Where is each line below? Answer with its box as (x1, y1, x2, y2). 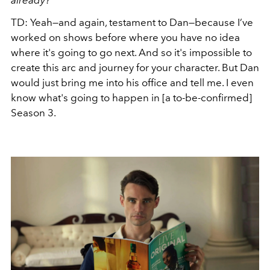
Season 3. (11, 107, 56, 119)
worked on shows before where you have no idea (11, 31, 240, 44)
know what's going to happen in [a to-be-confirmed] (11, 92, 252, 104)
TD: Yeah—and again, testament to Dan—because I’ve (11, 16, 253, 29)
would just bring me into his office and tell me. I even (11, 77, 254, 89)
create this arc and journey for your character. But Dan (11, 61, 259, 74)
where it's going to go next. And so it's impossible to (11, 46, 252, 59)
